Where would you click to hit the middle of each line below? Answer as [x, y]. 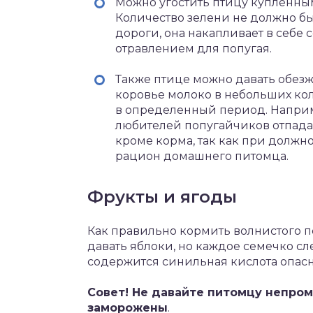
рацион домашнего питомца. [202, 156]
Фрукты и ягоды [162, 197]
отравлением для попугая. [194, 49]
